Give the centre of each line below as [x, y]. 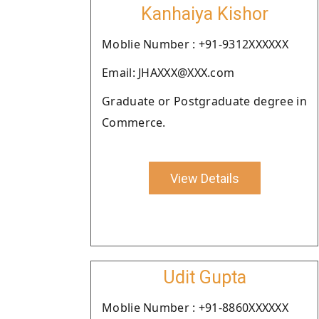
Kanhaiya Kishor [204, 14]
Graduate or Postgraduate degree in [204, 101]
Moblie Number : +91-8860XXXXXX [195, 308]
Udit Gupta [204, 277]
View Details [204, 178]
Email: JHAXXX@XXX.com [168, 73]
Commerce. [134, 122]
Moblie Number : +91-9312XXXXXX [195, 44]
